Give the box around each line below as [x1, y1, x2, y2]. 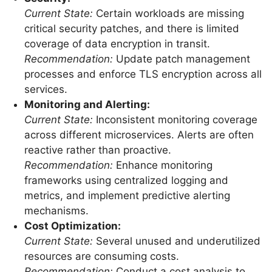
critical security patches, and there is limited [24, 22, 239, 35]
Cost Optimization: [24, 219, 121, 232]
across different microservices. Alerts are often [24, 128, 254, 141]
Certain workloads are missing [92, 7, 244, 19]
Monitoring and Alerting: [24, 98, 150, 110]
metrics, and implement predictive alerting [24, 189, 230, 202]
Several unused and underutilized [92, 234, 260, 247]
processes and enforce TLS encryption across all [24, 67, 262, 80]
